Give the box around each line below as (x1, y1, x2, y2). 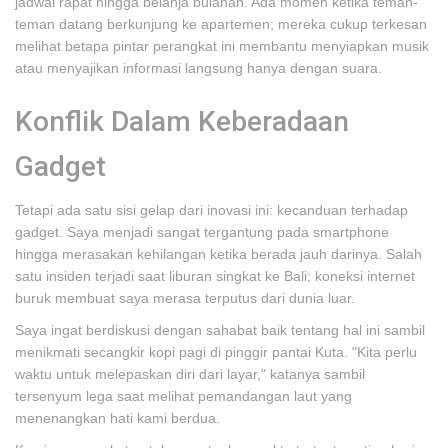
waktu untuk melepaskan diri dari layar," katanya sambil (15, 366, 365, 382)
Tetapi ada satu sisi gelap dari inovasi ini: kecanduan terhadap (15, 202, 408, 218)
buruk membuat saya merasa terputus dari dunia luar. (15, 290, 355, 306)
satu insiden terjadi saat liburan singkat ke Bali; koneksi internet (15, 268, 415, 284)
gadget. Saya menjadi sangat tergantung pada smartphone (15, 224, 389, 240)
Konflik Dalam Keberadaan (15, 105, 349, 138)
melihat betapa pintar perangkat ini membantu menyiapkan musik (15, 38, 429, 54)
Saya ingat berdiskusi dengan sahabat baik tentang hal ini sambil (15, 322, 425, 338)
